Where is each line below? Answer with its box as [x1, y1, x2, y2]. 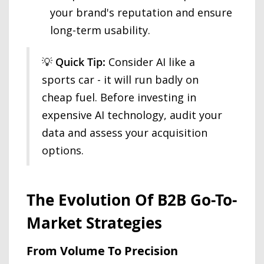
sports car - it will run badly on [42, 72, 199, 87]
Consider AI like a [105, 55, 195, 69]
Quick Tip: [55, 55, 105, 69]
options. [42, 143, 84, 157]
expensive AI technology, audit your [42, 108, 222, 122]
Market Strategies [27, 212, 162, 233]
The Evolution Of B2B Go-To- [27, 189, 237, 210]
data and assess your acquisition [42, 126, 207, 140]
